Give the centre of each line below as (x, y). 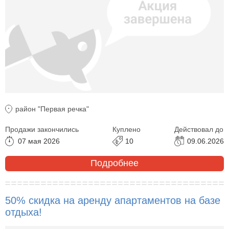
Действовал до (199, 129)
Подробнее (114, 163)
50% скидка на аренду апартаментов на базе (113, 200)
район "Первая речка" (52, 109)
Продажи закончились (42, 129)
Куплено (127, 129)
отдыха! (24, 212)
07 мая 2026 (39, 141)
